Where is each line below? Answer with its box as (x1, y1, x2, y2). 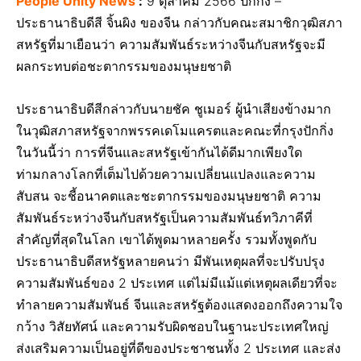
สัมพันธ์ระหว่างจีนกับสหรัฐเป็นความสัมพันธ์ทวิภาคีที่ (16, 209, 313, 226)
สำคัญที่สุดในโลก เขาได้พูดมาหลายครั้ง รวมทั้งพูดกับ (16, 230, 317, 247)
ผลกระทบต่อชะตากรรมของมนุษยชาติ (16, 57, 231, 74)
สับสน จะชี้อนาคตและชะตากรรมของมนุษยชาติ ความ (16, 187, 322, 204)
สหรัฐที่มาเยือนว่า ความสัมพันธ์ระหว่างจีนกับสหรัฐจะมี (16, 35, 326, 52)
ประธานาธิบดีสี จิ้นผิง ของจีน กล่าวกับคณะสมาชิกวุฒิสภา (16, 14, 342, 31)
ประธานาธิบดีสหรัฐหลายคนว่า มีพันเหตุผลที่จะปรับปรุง (16, 252, 325, 269)
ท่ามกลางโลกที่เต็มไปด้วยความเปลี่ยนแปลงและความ (16, 165, 316, 182)
